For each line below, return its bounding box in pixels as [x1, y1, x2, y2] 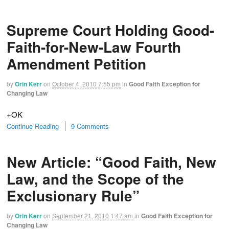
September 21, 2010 [52, 211, 109, 220]
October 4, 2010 [52, 79, 97, 88]
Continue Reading [7, 121, 59, 131]
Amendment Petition [7, 53, 146, 75]
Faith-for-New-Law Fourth [7, 36, 181, 58]
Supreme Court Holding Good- [7, 19, 214, 41]
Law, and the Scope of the [7, 168, 184, 189]
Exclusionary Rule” [7, 185, 140, 206]
